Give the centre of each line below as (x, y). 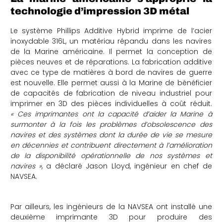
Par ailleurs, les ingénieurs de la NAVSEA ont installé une (111, 206)
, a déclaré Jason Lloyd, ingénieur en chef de (127, 166)
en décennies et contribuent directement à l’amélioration (111, 145)
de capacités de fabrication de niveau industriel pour (111, 93)
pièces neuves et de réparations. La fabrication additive (111, 62)
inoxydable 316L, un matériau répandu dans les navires (111, 41)
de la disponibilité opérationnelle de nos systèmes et (111, 155)
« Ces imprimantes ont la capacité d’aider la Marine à (111, 114)
